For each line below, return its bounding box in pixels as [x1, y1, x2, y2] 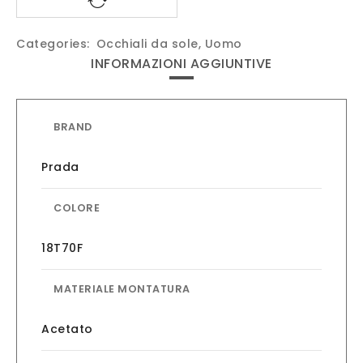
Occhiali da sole [96, 36, 199, 52]
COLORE [53, 201, 100, 215]
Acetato [41, 321, 93, 337]
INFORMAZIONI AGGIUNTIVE [91, 54, 272, 73]
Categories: [16, 36, 90, 52]
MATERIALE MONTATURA [53, 282, 190, 296]
